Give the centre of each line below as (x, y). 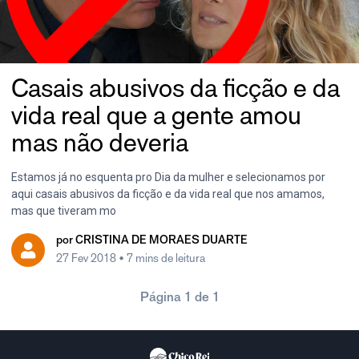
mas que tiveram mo (64, 210)
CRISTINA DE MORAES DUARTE (161, 242)
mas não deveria (100, 143)
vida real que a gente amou (156, 116)
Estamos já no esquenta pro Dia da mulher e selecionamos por (168, 177)
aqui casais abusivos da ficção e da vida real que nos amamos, (168, 194)
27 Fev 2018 (87, 259)
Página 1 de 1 (179, 298)
